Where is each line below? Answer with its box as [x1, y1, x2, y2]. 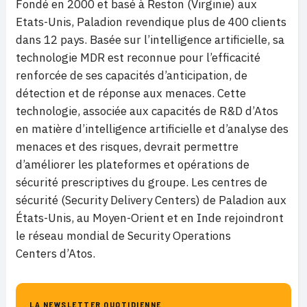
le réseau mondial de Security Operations [16, 228, 231, 243]
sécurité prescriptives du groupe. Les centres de [16, 174, 267, 190]
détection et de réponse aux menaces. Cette [16, 85, 246, 101]
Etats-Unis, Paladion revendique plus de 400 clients [16, 14, 286, 29]
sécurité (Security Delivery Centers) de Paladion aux [16, 192, 286, 208]
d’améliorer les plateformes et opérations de [16, 156, 249, 172]
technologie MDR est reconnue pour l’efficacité [16, 49, 260, 65]
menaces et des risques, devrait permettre [16, 138, 238, 154]
